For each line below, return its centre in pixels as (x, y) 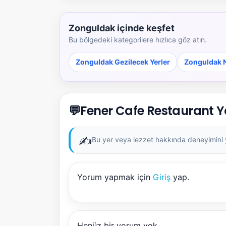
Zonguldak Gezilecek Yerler (123, 62)
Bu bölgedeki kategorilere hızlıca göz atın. (138, 39)
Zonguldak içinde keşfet (122, 28)
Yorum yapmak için (115, 177)
